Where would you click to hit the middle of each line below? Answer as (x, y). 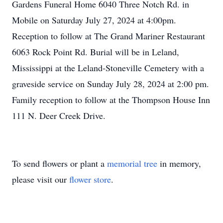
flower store (90, 179)
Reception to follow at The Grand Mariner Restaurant (109, 36)
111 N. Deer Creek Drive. (59, 115)
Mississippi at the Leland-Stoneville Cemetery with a (108, 68)
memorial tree (132, 163)
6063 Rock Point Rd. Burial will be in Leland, (96, 52)
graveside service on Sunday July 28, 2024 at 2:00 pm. (111, 84)
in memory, (179, 163)
